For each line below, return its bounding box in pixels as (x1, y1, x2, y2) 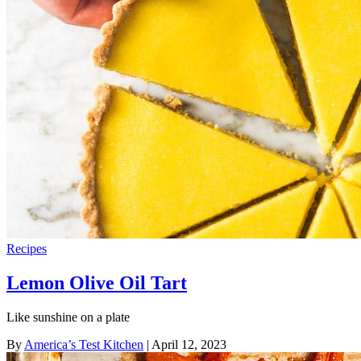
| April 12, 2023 (143, 337, 226, 351)
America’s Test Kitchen (24, 337, 143, 351)
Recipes (6, 241, 47, 255)
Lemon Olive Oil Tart (6, 272, 187, 293)
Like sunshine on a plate (6, 309, 130, 324)
